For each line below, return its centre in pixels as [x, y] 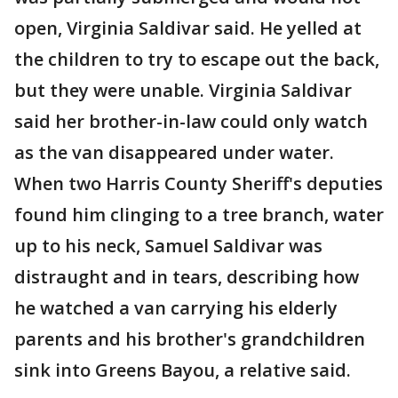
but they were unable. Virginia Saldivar [183, 91]
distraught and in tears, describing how [187, 277]
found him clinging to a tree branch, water [199, 215]
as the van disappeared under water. [174, 153]
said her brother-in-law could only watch [191, 122]
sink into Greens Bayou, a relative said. [183, 370]
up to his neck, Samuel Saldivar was [168, 246]
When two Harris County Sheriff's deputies [199, 184]
